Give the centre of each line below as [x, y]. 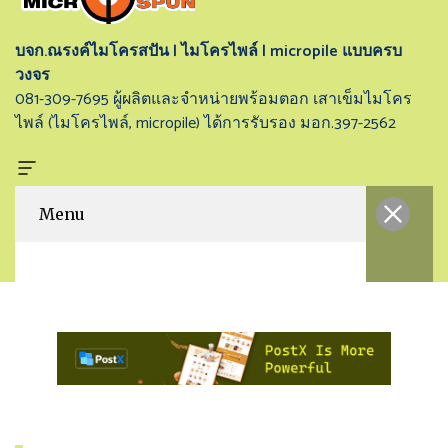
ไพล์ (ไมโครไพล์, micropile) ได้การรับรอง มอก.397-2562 [205, 123]
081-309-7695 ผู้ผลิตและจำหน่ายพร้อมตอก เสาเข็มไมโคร [213, 99]
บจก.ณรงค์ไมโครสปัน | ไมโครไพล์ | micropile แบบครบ [208, 51]
